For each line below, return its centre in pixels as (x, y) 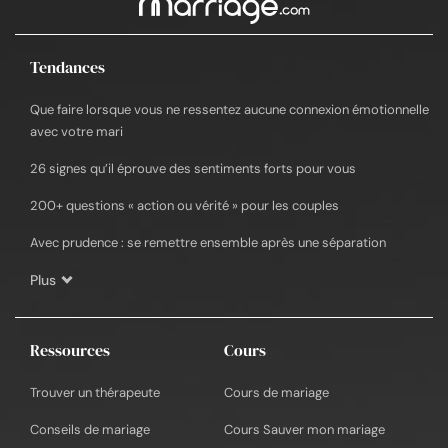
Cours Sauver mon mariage (304, 430)
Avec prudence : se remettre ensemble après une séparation (208, 243)
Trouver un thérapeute (95, 393)
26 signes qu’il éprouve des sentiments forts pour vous (193, 169)
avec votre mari (76, 132)
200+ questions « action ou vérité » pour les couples (184, 206)
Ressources (70, 350)
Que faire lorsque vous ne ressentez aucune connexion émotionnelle (229, 110)
